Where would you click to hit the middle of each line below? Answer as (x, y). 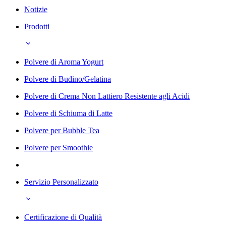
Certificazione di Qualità (63, 217)
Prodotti (37, 26)
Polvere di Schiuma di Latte (68, 113)
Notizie (36, 9)
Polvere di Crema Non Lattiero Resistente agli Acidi (107, 96)
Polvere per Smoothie (59, 147)
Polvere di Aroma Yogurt (64, 62)
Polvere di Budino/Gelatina (68, 79)
